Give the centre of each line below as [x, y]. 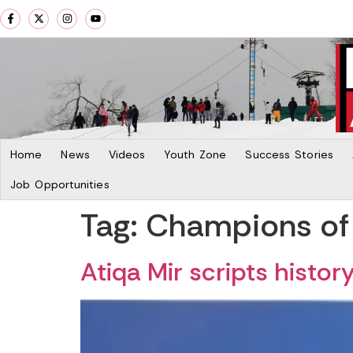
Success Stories [289, 154]
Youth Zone [195, 154]
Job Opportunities [60, 184]
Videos [127, 154]
